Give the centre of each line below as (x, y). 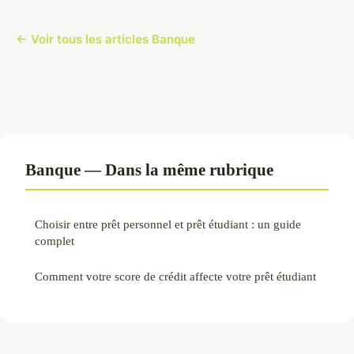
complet (55, 240)
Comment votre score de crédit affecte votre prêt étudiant (175, 276)
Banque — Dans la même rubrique (149, 169)
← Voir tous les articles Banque (105, 39)
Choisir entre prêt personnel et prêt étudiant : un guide (168, 224)
